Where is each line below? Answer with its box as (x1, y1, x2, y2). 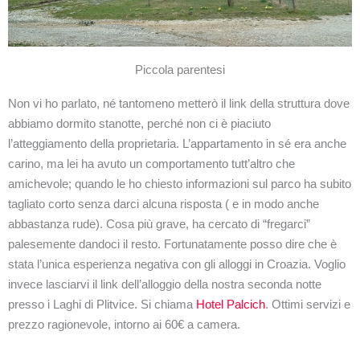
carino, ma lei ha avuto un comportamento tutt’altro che (8, 156, 295, 170)
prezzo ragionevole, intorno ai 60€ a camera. (8, 317, 240, 331)
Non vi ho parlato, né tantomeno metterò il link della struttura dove (8, 96, 350, 110)
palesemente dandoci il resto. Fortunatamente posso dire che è (8, 236, 337, 251)
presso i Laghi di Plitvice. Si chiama (8, 297, 196, 311)
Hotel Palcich (196, 297, 265, 311)
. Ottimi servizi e (265, 297, 350, 311)
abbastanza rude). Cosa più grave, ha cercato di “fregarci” (8, 216, 310, 231)
